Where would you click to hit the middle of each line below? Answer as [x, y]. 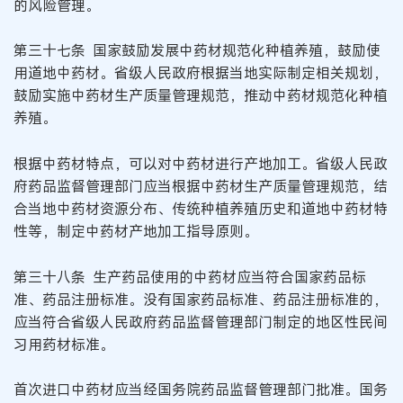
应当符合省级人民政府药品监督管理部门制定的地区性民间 [201, 322]
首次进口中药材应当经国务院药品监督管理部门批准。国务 [201, 390]
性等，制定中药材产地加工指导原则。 [136, 232]
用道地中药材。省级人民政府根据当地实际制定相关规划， [201, 73]
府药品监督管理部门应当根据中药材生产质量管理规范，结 [201, 187]
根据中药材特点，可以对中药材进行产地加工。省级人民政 [201, 164]
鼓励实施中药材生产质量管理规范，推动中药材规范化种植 [201, 96]
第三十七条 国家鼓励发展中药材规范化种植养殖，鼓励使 [197, 51]
